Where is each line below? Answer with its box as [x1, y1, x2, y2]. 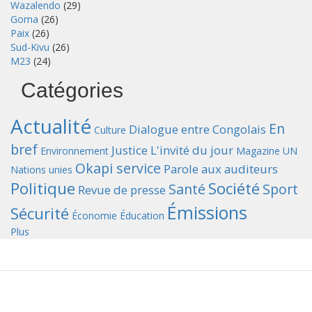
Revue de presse [78, 182, 166, 198]
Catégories [21, 79, 123, 102]
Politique [10, 178, 75, 200]
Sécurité [10, 203, 69, 225]
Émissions [167, 201, 247, 225]
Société [208, 178, 260, 200]
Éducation [120, 209, 164, 223]
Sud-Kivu [10, 40, 49, 54]
